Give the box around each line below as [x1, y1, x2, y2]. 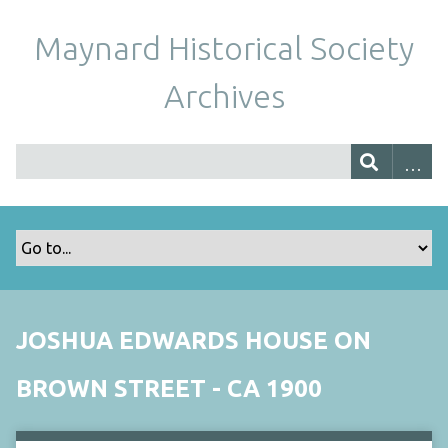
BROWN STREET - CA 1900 [16, 375, 322, 402]
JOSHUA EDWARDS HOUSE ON [16, 327, 371, 354]
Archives [163, 78, 285, 114]
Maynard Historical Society [34, 30, 414, 66]
